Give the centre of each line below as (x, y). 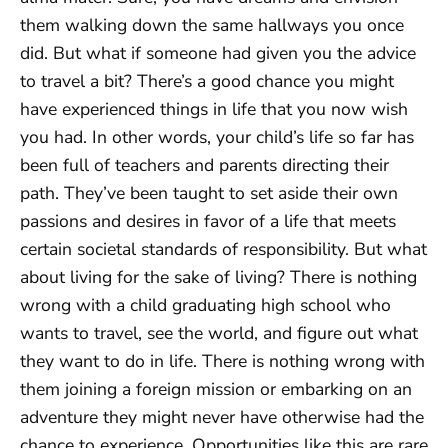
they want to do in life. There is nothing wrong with (222, 361)
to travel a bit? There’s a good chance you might (207, 81)
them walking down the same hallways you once (212, 25)
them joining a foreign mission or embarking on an (216, 389)
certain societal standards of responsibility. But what (223, 249)
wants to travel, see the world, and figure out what (219, 333)
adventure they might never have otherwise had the (222, 417)
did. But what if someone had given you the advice (218, 53)
